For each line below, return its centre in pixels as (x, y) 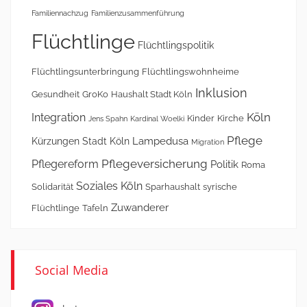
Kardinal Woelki (157, 118)
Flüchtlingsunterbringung (85, 71)
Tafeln (95, 208)
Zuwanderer (140, 207)
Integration (59, 117)
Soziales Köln (109, 186)
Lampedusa (160, 141)
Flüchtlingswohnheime (191, 71)
